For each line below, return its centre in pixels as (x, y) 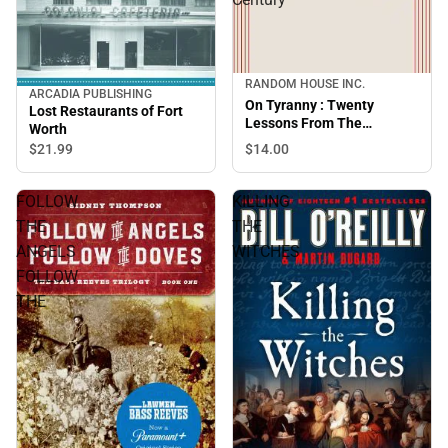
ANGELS (46, 252)
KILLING (261, 202)
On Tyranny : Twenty (309, 104)
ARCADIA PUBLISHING (90, 94)
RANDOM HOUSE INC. (305, 84)
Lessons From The (303, 122)
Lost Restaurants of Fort (106, 111)
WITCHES (266, 252)
